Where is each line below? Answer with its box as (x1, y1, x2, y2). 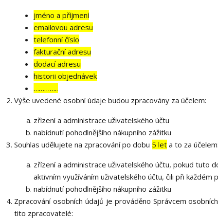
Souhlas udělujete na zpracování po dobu (14, 140, 152, 149)
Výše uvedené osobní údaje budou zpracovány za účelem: (14, 95, 206, 105)
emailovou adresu (33, 22, 93, 32)
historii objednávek (33, 71, 97, 81)
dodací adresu (33, 59, 81, 69)
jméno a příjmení (33, 10, 89, 20)
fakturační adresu (33, 47, 91, 56)
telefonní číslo (33, 35, 79, 44)
